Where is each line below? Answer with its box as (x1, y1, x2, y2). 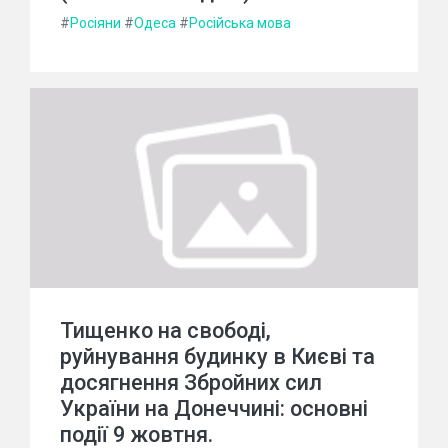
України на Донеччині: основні (60, 396, 368, 422)
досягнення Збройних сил (60, 370, 322, 396)
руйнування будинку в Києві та (60, 344, 375, 370)
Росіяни (70, 15, 121, 32)
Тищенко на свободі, (60, 318, 271, 344)
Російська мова (189, 15, 291, 32)
